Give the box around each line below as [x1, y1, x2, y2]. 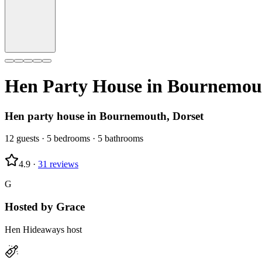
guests [16, 133, 39, 144]
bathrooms [105, 133, 143, 144]
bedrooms [54, 133, 90, 144]
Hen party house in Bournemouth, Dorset [5, 109, 204, 122]
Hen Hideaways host [5, 224, 82, 235]
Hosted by [5, 201, 56, 213]
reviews [50, 159, 78, 170]
